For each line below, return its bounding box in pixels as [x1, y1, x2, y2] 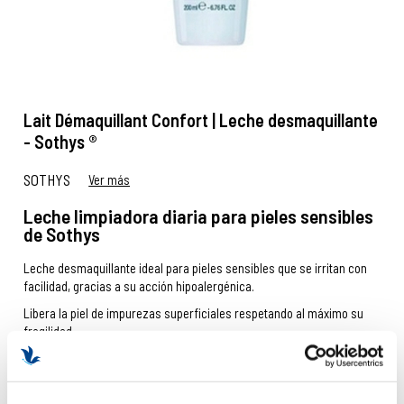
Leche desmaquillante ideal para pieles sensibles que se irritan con [23, 260, 368, 277]
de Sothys [23, 222, 105, 245]
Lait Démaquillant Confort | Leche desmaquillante [23, 109, 379, 131]
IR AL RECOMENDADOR [154, 373, 250, 387]
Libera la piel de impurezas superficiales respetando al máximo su [23, 305, 364, 322]
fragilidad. [23, 323, 76, 340]
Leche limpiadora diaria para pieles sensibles [23, 204, 374, 227]
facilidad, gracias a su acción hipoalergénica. [23, 278, 255, 295]
